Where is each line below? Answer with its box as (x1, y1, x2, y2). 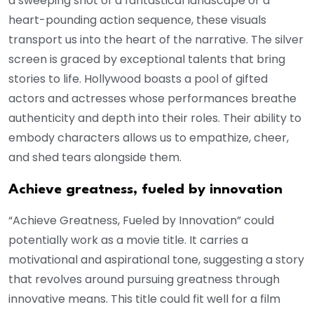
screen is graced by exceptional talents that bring (8, 50, 285, 67)
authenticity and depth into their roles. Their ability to (8, 109, 301, 126)
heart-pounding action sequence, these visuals (8, 11, 266, 28)
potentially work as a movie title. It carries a (8, 231, 248, 248)
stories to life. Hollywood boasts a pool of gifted (8, 70, 268, 87)
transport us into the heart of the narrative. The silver (8, 31, 303, 48)
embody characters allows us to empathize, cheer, (8, 129, 289, 146)
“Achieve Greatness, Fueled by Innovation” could (8, 212, 274, 228)
